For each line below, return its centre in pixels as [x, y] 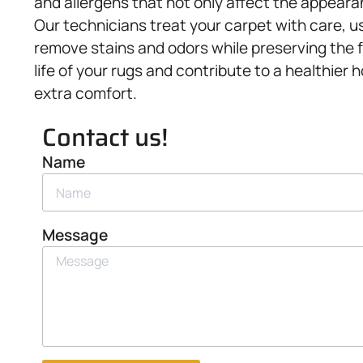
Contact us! [105, 137]
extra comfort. [85, 93]
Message [75, 235]
